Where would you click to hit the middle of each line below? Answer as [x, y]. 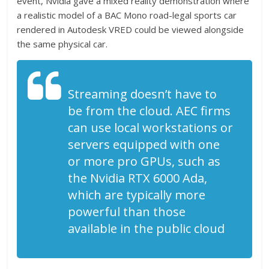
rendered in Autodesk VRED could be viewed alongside [131, 29]
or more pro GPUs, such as [144, 161]
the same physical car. [62, 44]
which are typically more [137, 195]
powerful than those [127, 211]
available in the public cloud [147, 228]
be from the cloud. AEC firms [150, 110]
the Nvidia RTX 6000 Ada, [138, 178]
